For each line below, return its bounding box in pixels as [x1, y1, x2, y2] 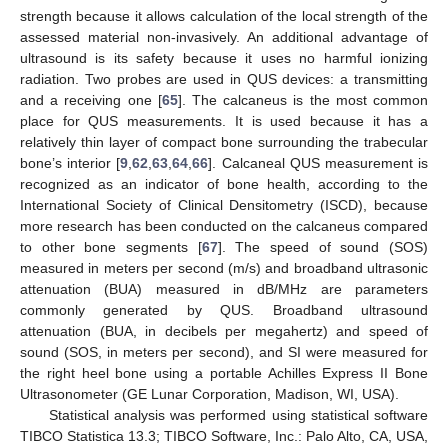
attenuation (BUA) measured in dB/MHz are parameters [20, 280, 428, 297]
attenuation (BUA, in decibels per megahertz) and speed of [20, 322, 428, 339]
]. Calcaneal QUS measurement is [208, 154, 429, 171]
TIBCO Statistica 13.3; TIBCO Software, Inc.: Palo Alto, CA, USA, [20, 427, 428, 444]
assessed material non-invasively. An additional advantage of [20, 28, 428, 45]
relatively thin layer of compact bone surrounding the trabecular [20, 133, 428, 150]
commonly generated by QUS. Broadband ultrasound [20, 301, 428, 318]
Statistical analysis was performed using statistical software [48, 406, 428, 423]
